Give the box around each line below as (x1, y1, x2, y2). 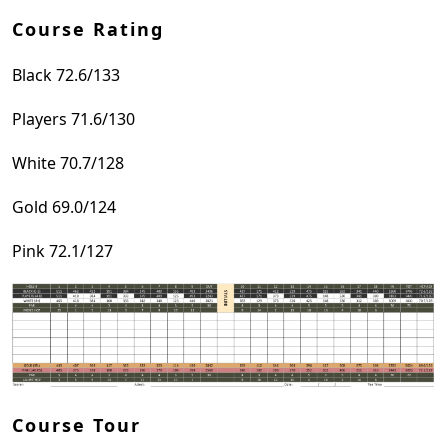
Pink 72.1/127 (12, 240, 113, 262)
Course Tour (12, 412, 141, 437)
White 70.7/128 (12, 152, 124, 174)
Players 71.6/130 (12, 108, 135, 130)
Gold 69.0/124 (12, 196, 116, 218)
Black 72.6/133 (12, 64, 120, 86)
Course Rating (12, 17, 164, 41)
